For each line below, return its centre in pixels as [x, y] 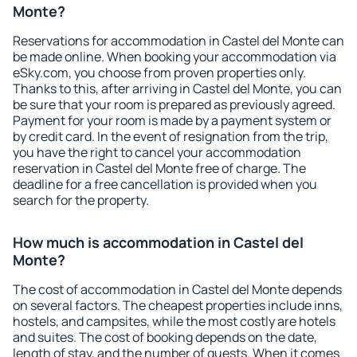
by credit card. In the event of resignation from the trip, [171, 136]
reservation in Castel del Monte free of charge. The [159, 168]
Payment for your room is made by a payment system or [172, 120]
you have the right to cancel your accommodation [157, 152]
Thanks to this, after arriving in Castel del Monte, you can [177, 88]
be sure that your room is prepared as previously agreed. [174, 104]
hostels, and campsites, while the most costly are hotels [174, 321]
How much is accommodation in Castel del [158, 242]
